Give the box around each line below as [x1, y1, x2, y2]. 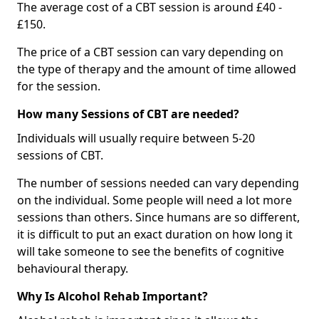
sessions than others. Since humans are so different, [17, 209, 300, 226]
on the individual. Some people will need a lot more [17, 192, 292, 209]
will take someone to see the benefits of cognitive [17, 244, 284, 260]
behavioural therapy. [17, 261, 128, 277]
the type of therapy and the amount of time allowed [17, 61, 296, 78]
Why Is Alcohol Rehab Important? [17, 288, 208, 305]
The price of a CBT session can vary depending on [17, 44, 283, 61]
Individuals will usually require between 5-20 [17, 130, 255, 147]
